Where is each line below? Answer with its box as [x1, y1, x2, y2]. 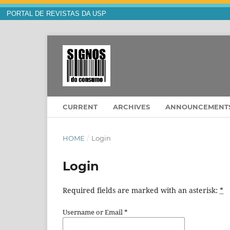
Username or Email [63, 207, 124, 217]
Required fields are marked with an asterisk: [63, 185, 220, 196]
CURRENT [63, 103, 98, 111]
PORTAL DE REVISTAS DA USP [6, 10, 106, 17]
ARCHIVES [113, 103, 150, 111]
